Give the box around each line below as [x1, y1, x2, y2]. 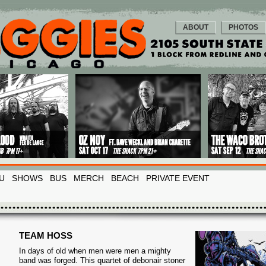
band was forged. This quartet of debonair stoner [19, 256, 185, 265]
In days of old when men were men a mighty [19, 246, 171, 255]
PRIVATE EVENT [146, 173, 210, 183]
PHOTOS [229, 23, 258, 31]
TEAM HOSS [19, 230, 72, 240]
